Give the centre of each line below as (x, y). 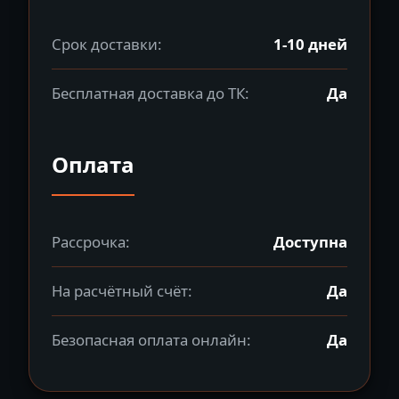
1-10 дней (310, 45)
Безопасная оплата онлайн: (151, 340)
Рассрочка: (91, 242)
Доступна (310, 242)
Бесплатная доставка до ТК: (151, 94)
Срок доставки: (107, 45)
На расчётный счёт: (122, 291)
